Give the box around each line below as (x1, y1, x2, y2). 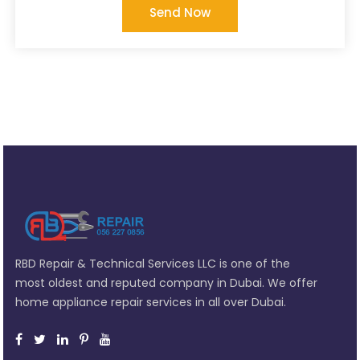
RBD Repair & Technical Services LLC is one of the (15, 255, 291, 272)
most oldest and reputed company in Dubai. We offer (15, 274, 318, 291)
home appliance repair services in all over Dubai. (15, 293, 287, 310)
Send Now (149, 3, 211, 21)
